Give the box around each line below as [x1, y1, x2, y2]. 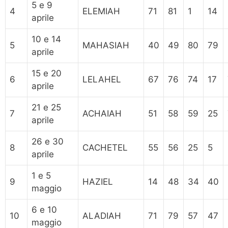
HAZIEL [82, 176, 113, 187]
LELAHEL [82, 74, 121, 84]
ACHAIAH [82, 108, 122, 119]
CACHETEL [82, 142, 128, 153]
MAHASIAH [82, 40, 129, 50]
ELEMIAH [82, 6, 120, 16]
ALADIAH [82, 210, 121, 221]
